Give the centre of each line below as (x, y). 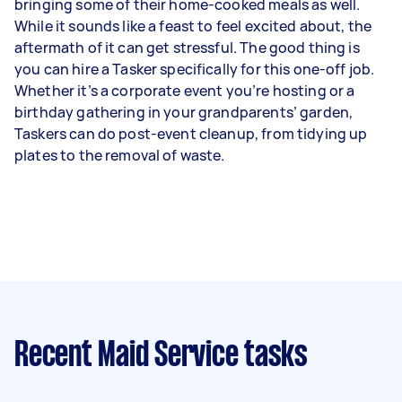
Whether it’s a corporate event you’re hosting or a (185, 90)
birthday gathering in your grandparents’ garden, (184, 112)
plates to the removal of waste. (120, 155)
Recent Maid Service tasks (161, 356)
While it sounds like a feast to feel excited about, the (193, 26)
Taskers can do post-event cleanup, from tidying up (191, 133)
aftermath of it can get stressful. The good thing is (187, 47)
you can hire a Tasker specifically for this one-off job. (195, 69)
